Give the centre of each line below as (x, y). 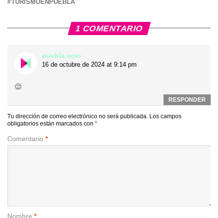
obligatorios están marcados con (51, 123)
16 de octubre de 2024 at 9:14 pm (89, 64)
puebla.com (61, 55)
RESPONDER (187, 100)
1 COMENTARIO (109, 28)
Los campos (165, 116)
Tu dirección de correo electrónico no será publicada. (78, 116)
